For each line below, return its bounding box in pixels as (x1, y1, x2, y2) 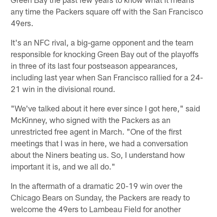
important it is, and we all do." (11, 161, 116, 171)
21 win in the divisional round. (11, 83, 116, 93)
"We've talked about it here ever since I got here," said (11, 103, 201, 113)
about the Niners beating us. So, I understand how (11, 149, 186, 159)
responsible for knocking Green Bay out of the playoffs (11, 48, 199, 59)
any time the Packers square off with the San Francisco (11, 6, 203, 16)
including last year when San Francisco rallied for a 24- (11, 72, 203, 82)
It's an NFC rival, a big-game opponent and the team (11, 37, 194, 47)
